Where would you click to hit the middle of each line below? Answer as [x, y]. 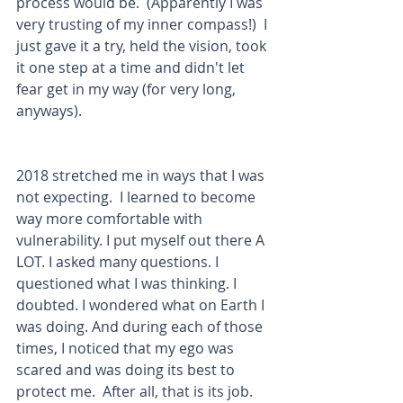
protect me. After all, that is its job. [138, 391]
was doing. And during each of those [141, 327]
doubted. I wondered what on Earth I [142, 305]
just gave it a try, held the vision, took [143, 46]
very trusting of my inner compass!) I [143, 24]
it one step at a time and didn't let [132, 67]
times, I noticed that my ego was [127, 348]
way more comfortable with [111, 219]
